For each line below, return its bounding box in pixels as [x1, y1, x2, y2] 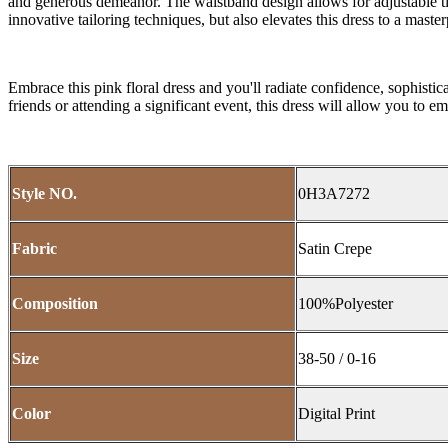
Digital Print [298, 405, 375, 423]
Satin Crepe [298, 240, 372, 258]
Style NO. [12, 185, 77, 203]
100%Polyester [298, 295, 393, 313]
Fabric [12, 240, 57, 258]
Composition [12, 295, 98, 313]
